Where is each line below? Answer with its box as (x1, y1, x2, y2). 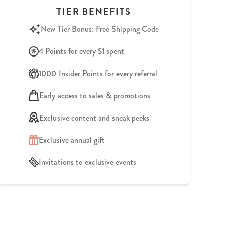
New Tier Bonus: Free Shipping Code (41, 23, 159, 35)
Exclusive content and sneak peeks (39, 111, 149, 124)
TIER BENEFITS (56, 4, 131, 18)
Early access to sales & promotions (39, 89, 150, 101)
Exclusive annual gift (39, 134, 105, 146)
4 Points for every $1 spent (39, 45, 124, 57)
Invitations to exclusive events (39, 156, 136, 168)
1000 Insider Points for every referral (39, 67, 157, 79)
